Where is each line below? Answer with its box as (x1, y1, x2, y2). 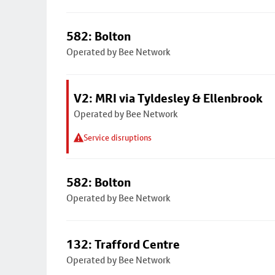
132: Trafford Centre (66, 237, 180, 252)
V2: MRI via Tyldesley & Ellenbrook (74, 91, 263, 106)
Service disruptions (83, 133, 152, 142)
